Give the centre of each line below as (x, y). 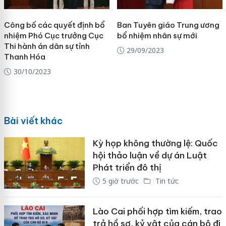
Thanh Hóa (24, 56)
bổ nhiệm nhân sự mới (157, 35)
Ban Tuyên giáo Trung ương (168, 25)
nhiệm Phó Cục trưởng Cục (53, 35)
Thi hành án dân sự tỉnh (47, 46)
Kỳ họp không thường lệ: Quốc (155, 144)
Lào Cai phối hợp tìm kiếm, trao (157, 211)
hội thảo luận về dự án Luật (150, 156)
